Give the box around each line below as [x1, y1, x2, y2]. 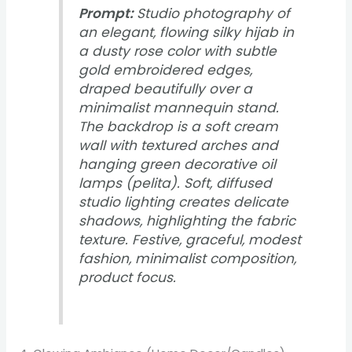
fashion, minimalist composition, [79, 249, 297, 269]
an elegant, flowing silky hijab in [79, 23, 295, 42]
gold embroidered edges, [79, 60, 253, 80]
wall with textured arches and [79, 136, 279, 156]
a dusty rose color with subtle [79, 42, 277, 61]
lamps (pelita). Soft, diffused [79, 174, 273, 193]
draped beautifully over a [79, 79, 253, 99]
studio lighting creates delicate [79, 192, 289, 212]
